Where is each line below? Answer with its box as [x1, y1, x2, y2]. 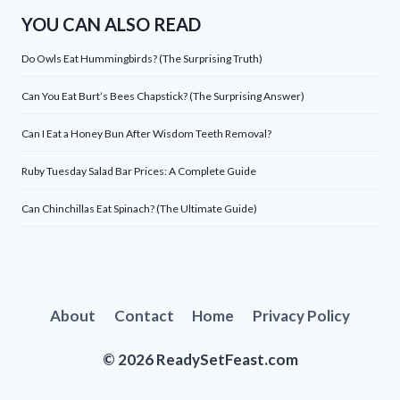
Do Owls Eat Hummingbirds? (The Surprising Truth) [21, 51, 262, 65]
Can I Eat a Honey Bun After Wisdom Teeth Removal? [21, 126, 271, 140]
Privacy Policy [252, 306, 350, 326]
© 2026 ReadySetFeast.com [102, 350, 298, 370]
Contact [113, 306, 174, 326]
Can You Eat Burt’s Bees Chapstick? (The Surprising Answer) [21, 88, 304, 103]
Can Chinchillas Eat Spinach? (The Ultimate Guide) [21, 201, 257, 215]
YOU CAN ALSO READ [21, 12, 201, 35]
